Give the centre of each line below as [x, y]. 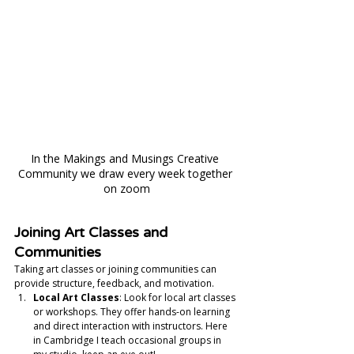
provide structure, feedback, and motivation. [114, 284]
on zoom [126, 189]
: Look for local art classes [179, 298]
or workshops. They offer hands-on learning [133, 312]
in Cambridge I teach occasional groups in [128, 341]
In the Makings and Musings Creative [126, 159]
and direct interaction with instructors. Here [132, 326]
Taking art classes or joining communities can [117, 269]
